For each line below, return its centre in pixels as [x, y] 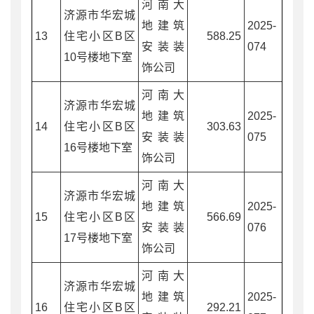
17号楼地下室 [98, 238]
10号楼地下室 [98, 57]
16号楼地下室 [98, 147]
